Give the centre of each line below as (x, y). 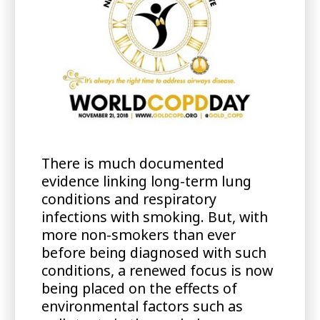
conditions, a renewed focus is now (157, 270)
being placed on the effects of (139, 288)
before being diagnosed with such (154, 252)
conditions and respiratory (129, 199)
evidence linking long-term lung (146, 181)
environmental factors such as (142, 306)
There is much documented (132, 163)
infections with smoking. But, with (154, 216)
